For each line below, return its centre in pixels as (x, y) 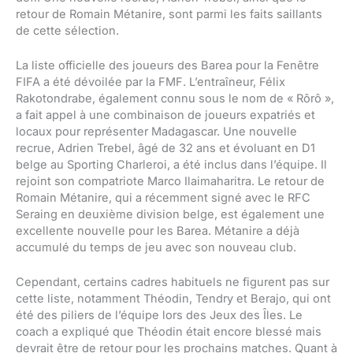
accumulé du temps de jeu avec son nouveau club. (156, 248)
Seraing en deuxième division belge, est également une (170, 215)
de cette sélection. (67, 30)
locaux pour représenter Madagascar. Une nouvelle (156, 132)
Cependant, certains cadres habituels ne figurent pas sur (173, 282)
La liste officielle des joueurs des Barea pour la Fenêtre (167, 66)
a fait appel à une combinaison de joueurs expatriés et (165, 115)
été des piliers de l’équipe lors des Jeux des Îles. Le (159, 316)
